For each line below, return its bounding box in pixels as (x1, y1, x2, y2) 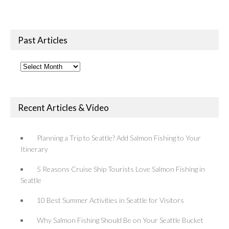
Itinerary (20, 145, 48, 154)
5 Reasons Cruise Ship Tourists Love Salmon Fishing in (37, 165, 205, 174)
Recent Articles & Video (18, 102, 109, 113)
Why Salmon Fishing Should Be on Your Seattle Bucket (37, 216, 203, 225)
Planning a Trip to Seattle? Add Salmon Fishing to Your (37, 133, 201, 143)
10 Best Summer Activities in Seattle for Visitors (37, 196, 184, 205)
